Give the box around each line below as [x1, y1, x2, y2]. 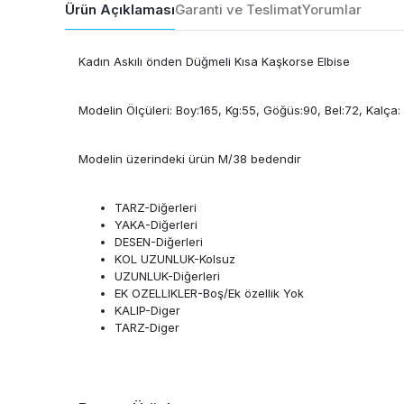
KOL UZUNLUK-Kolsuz [115, 251, 235, 266]
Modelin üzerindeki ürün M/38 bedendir [78, 151, 301, 166]
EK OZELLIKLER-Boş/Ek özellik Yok [115, 285, 304, 300]
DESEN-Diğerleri [115, 234, 203, 249]
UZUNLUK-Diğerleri [115, 268, 220, 283]
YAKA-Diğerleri [115, 216, 197, 232]
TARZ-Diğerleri [115, 199, 197, 215]
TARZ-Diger [115, 319, 179, 335]
